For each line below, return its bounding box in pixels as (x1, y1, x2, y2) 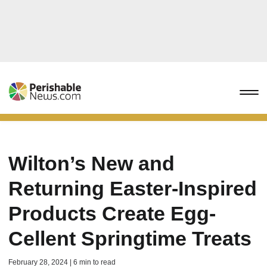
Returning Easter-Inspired (8, 177, 257, 200)
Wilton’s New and (8, 152, 175, 175)
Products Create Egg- (8, 202, 216, 225)
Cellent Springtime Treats (8, 227, 252, 250)
